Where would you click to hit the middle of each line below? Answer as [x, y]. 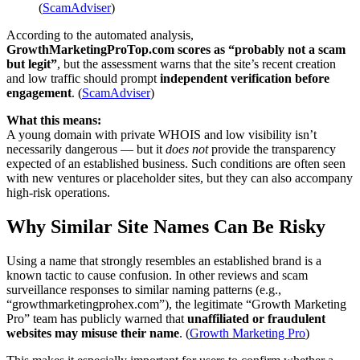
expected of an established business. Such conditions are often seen [176, 164]
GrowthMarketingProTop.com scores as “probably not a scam [176, 50]
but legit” [32, 64]
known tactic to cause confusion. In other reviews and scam [157, 276]
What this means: [54, 121]
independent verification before [245, 79]
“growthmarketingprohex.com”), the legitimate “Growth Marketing [176, 305]
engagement [39, 93]
